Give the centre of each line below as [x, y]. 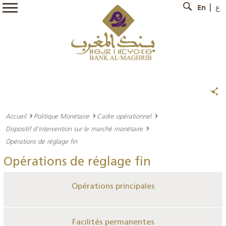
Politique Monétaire [62, 116]
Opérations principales [113, 187]
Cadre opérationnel [124, 116]
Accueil [16, 116]
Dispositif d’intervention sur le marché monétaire [74, 129]
